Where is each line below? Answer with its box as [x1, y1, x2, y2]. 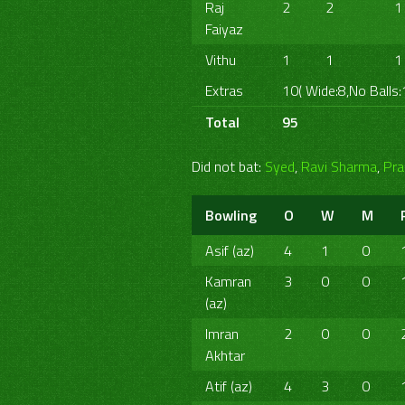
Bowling [205, 204, 257, 226]
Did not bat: [192, 155, 265, 177]
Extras [205, 80, 243, 101]
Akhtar [205, 344, 245, 366]
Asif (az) [205, 240, 254, 261]
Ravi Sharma [301, 155, 377, 177]
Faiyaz [205, 18, 243, 40]
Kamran [205, 270, 251, 292]
